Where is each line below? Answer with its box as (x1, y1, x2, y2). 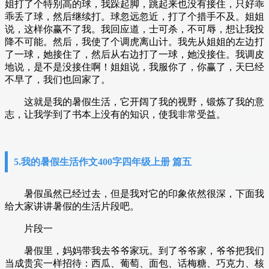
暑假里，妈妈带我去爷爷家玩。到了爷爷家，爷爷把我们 (5, 246, 264, 256)
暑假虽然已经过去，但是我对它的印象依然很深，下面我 (5, 189, 264, 199)
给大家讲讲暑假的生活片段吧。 (5, 201, 139, 211)
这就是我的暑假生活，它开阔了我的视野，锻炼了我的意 (5, 97, 264, 107)
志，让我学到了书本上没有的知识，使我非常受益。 (5, 109, 226, 119)
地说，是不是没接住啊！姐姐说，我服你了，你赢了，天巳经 (5, 62, 264, 72)
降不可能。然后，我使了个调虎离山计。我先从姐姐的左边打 (5, 37, 264, 47)
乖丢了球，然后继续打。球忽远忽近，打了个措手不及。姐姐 (5, 11, 264, 22)
